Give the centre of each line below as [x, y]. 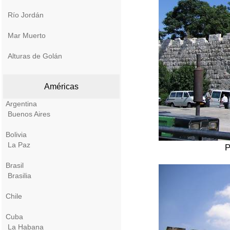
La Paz [19, 145]
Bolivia [16, 135]
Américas [61, 87]
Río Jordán [26, 15]
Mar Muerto [27, 35]
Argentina [21, 104]
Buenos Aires [29, 114]
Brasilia [20, 176]
